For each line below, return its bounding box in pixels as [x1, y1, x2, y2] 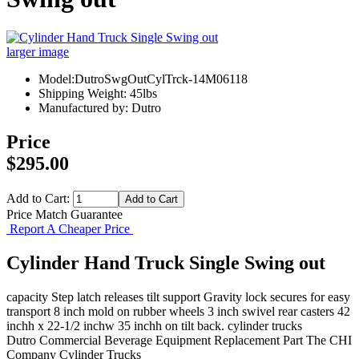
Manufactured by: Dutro [38, 101, 161, 115]
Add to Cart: [6, 192, 73, 206]
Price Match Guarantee [6, 208, 123, 222]
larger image [6, 45, 69, 59]
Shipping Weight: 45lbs [38, 87, 157, 101]
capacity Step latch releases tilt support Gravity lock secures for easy [6, 289, 350, 304]
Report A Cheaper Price [6, 222, 133, 236]
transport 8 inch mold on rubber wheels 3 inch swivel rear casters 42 [6, 304, 350, 318]
